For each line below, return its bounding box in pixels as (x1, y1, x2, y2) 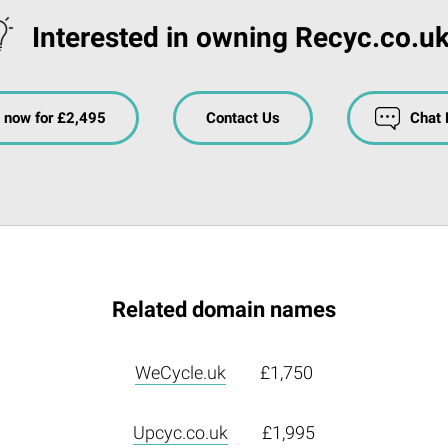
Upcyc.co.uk (133, 421, 228, 443)
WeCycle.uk (135, 361, 226, 383)
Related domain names (112, 296, 336, 322)
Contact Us (205, 108, 280, 127)
